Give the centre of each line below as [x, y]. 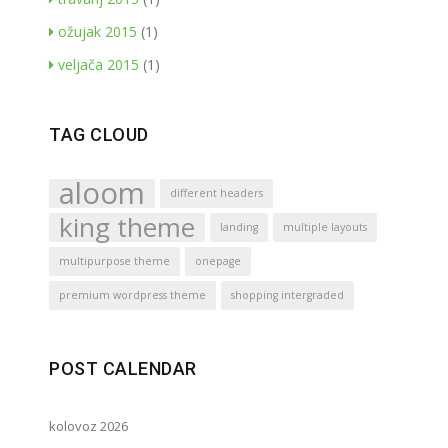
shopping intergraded [287, 294]
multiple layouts [325, 226]
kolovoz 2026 [88, 425]
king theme [127, 226]
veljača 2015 [98, 64]
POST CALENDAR [123, 368]
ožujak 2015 [97, 31]
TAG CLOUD [99, 134]
